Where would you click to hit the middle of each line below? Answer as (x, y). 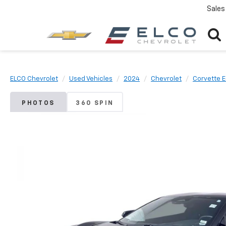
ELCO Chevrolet (34, 79)
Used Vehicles (91, 79)
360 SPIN (95, 103)
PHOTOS (38, 103)
